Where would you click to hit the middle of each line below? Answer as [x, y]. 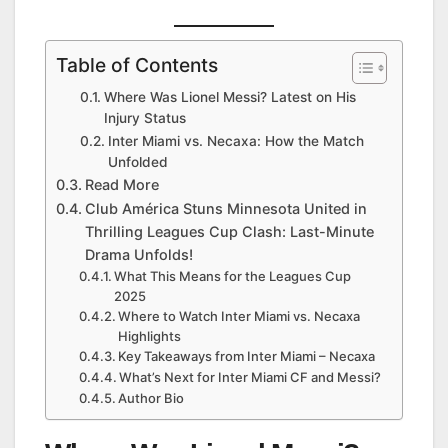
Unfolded [137, 162]
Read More [121, 185]
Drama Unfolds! [138, 255]
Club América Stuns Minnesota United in [225, 209]
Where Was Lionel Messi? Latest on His [229, 97]
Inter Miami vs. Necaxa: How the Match [235, 141]
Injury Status [144, 118]
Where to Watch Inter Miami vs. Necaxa [239, 316]
